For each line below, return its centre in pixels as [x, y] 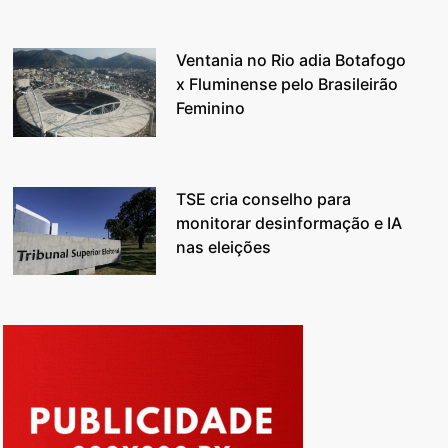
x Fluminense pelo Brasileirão [287, 84]
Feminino [211, 108]
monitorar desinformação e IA [289, 222]
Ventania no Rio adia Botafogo [291, 60]
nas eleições [224, 246]
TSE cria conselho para [264, 198]
